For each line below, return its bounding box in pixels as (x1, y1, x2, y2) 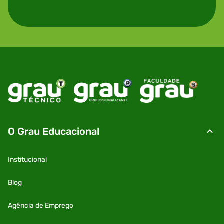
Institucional (8, 155, 47, 164)
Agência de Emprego (8, 201, 73, 210)
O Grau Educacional (8, 125, 99, 137)
